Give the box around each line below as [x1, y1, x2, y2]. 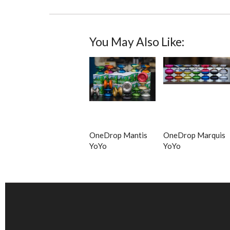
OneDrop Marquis [163, 130, 226, 140]
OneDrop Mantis [89, 130, 147, 140]
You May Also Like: [89, 34, 184, 49]
